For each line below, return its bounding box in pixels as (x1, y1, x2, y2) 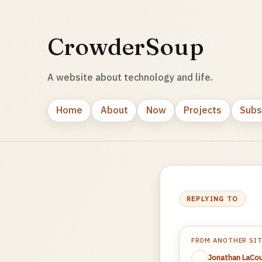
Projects (184, 104, 222, 116)
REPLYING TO (186, 194, 239, 204)
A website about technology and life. (47, 71, 213, 83)
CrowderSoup (47, 32, 204, 61)
